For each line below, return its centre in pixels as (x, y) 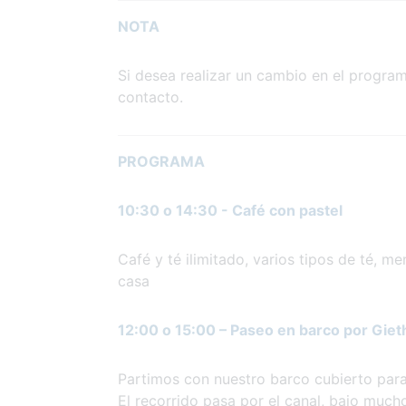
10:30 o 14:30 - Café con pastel (230, 210)
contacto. (150, 97)
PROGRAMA (161, 161)
